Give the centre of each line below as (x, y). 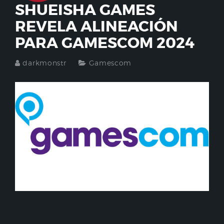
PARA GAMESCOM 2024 (105, 43)
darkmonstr (44, 63)
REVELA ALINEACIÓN (96, 27)
